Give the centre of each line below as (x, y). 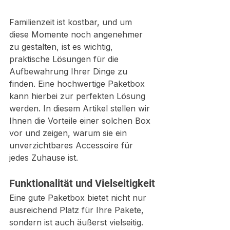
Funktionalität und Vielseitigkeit (82, 183)
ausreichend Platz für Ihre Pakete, (78, 210)
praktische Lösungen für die (65, 59)
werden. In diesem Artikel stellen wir (81, 108)
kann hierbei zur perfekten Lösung (79, 96)
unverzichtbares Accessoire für (72, 145)
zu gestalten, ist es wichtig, (62, 46)
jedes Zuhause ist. (44, 157)
